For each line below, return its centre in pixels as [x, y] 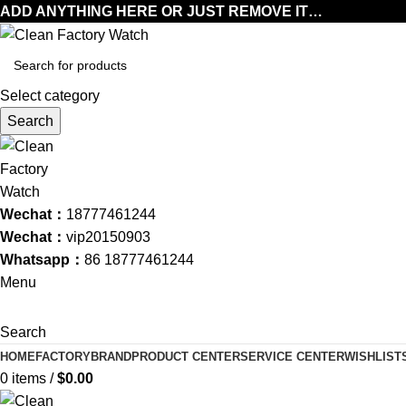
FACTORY [63, 357]
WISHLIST [373, 357]
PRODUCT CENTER [186, 357]
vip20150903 [108, 237]
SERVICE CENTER [292, 357]
